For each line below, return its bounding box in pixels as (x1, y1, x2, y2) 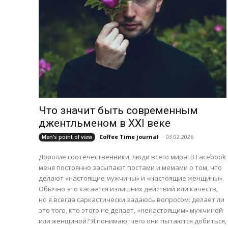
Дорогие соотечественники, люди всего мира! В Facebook (39, 152, 226, 162)
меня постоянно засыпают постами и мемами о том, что (39, 163, 222, 173)
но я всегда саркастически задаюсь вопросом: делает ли (39, 195, 224, 205)
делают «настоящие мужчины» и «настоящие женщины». (39, 174, 224, 183)
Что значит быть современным (39, 104, 198, 117)
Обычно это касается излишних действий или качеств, (39, 184, 218, 194)
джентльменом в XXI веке (39, 117, 170, 130)
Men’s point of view (42, 133, 92, 141)
